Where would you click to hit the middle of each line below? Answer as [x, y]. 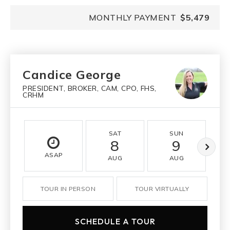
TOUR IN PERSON [68, 189]
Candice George [72, 74]
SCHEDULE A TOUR [115, 222]
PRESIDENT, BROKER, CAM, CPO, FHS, [90, 88]
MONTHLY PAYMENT [132, 17]
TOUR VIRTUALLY [162, 189]
